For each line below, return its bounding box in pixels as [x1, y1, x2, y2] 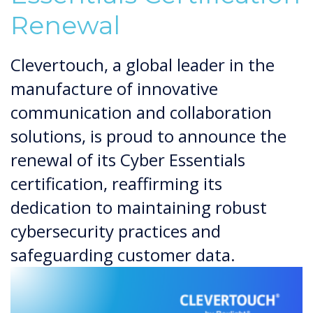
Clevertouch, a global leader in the [10, 53, 275, 76]
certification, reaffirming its [10, 172, 222, 195]
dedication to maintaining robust [10, 196, 267, 219]
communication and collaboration [10, 101, 272, 124]
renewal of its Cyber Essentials [10, 148, 245, 171]
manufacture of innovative [10, 77, 218, 100]
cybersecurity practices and [10, 219, 221, 242]
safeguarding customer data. [10, 243, 235, 266]
